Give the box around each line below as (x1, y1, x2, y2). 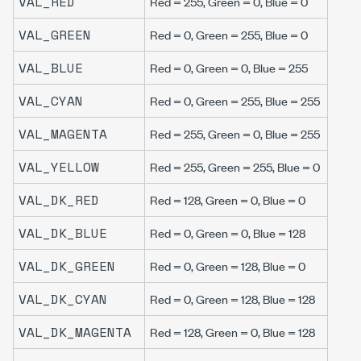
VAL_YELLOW (19, 157, 99, 176)
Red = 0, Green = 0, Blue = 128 (150, 224, 305, 241)
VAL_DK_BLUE (19, 223, 107, 243)
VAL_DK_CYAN (19, 289, 107, 309)
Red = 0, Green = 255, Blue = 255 (150, 92, 320, 109)
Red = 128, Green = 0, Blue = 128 (150, 323, 315, 340)
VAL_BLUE (19, 58, 83, 77)
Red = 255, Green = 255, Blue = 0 (150, 158, 320, 175)
